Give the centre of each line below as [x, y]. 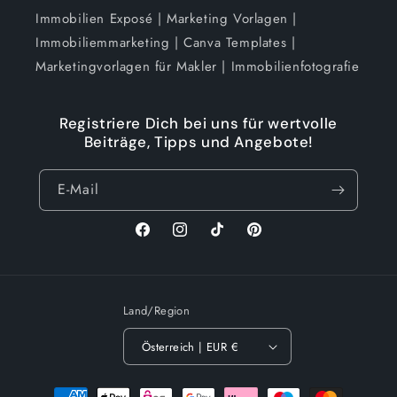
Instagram [198, 239]
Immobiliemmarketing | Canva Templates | [166, 43]
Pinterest [269, 239]
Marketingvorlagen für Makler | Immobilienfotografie [198, 66]
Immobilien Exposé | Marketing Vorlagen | [167, 19]
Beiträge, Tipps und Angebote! [198, 142]
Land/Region [156, 311]
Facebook [161, 239]
